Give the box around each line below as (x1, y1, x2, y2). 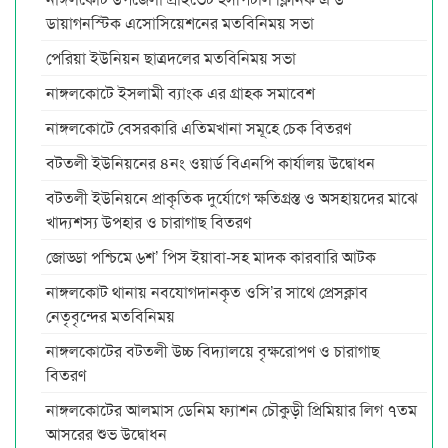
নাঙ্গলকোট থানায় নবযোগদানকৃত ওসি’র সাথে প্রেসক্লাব (46, 279, 368, 303)
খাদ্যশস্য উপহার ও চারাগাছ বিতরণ (46, 209, 251, 233)
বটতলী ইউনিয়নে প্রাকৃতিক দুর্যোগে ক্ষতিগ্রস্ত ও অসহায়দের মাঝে (46, 185, 418, 209)
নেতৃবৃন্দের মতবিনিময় (46, 303, 175, 327)
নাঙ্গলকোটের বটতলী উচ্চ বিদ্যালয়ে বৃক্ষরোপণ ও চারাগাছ (46, 338, 380, 362)
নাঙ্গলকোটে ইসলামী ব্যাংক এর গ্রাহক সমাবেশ (46, 80, 319, 104)
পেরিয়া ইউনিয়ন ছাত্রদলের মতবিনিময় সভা (46, 45, 300, 69)
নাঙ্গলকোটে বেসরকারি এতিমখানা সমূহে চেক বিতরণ (46, 115, 351, 139)
